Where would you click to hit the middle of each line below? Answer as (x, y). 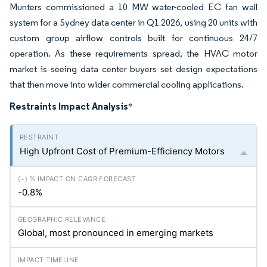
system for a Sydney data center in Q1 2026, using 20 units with (133, 22)
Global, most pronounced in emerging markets (116, 233)
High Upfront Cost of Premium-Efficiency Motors (122, 151)
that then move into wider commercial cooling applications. (127, 84)
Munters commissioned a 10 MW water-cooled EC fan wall (133, 7)
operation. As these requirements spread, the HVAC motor (133, 53)
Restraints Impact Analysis (69, 106)
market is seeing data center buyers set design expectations (133, 69)
